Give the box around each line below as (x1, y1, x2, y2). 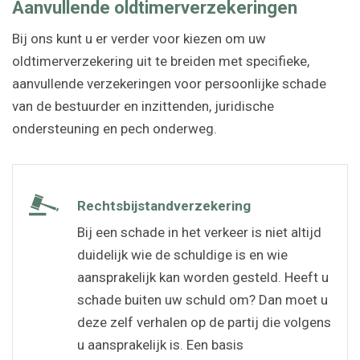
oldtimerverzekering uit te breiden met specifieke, (12, 52, 309, 69)
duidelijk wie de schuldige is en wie (77, 246, 288, 263)
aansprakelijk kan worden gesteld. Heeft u (77, 268, 329, 285)
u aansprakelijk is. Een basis (77, 336, 243, 353)
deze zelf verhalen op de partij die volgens (77, 313, 331, 330)
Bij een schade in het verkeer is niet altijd (77, 223, 321, 240)
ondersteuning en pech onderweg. (12, 120, 220, 137)
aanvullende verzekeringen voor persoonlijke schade (12, 75, 326, 92)
